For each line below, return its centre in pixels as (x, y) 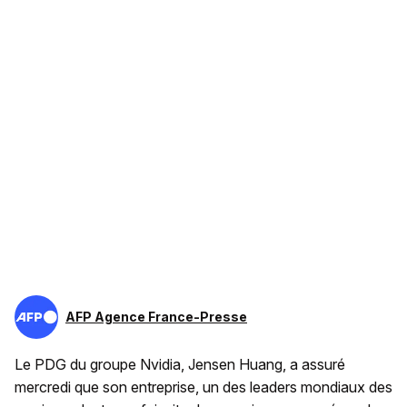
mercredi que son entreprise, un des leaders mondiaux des (203, 387)
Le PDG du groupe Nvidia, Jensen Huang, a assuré (180, 365)
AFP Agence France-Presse (156, 317)
